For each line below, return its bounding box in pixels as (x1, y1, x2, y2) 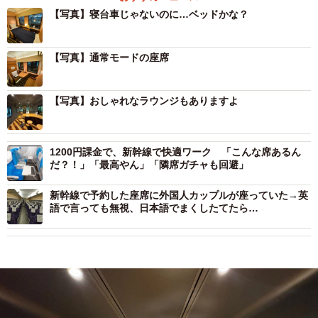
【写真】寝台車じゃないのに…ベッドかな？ (50, 9, 248, 21)
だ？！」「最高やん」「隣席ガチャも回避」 (50, 159, 248, 171)
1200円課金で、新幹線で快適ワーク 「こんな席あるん (50, 146, 301, 158)
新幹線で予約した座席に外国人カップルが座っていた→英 (50, 190, 308, 202)
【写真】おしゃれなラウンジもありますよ (50, 95, 238, 107)
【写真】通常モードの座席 (50, 52, 169, 64)
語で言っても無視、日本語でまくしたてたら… (50, 202, 258, 214)
